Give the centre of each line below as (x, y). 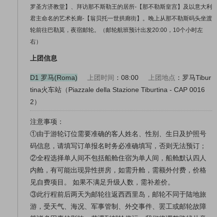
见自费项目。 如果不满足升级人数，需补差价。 (102, 182)
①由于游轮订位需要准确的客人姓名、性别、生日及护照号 (118, 134)
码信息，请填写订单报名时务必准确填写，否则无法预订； (118, 146)
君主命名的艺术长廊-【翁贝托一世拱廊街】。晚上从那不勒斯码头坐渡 (121, 19)
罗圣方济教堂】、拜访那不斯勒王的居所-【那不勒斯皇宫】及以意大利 (121, 7)
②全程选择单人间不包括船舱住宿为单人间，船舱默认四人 (118, 158)
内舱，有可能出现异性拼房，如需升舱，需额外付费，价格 (118, 170)
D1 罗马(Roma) (54, 78)
